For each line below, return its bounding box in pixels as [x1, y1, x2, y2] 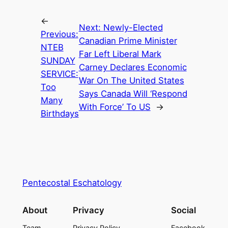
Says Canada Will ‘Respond [78, 88, 187, 99]
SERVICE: [40, 68, 78, 79]
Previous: [40, 28, 78, 39]
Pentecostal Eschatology [22, 178, 122, 188]
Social [171, 205, 196, 216]
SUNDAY [40, 55, 75, 66]
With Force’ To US [78, 101, 151, 112]
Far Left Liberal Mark [78, 48, 161, 59]
